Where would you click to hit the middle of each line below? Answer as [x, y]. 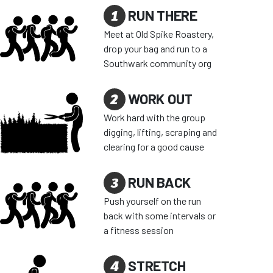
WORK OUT [159, 98]
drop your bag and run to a [155, 48]
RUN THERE [161, 15]
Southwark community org [157, 63]
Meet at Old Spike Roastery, [158, 34]
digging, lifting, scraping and [160, 132]
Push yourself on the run [152, 200]
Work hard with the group [154, 117]
